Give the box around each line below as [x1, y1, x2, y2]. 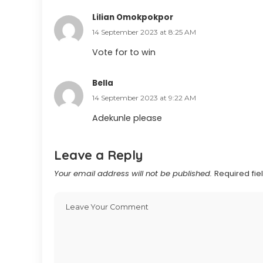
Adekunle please [92, 112, 162, 124]
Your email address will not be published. [54, 167, 212, 179]
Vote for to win [92, 46, 156, 58]
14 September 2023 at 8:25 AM [92, 27, 196, 36]
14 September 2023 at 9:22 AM [92, 93, 196, 102]
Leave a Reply [54, 146, 143, 163]
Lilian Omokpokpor [92, 11, 173, 23]
